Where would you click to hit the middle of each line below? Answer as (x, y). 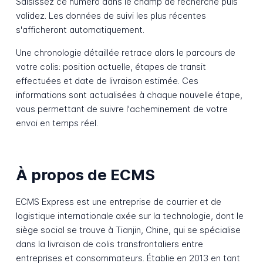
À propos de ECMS (85, 174)
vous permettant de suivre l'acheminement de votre (122, 109)
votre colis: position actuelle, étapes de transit (111, 67)
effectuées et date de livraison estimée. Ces (107, 81)
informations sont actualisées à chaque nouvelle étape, (129, 95)
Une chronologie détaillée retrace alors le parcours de (125, 53)
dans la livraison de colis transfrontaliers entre (109, 244)
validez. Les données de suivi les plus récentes (111, 16)
